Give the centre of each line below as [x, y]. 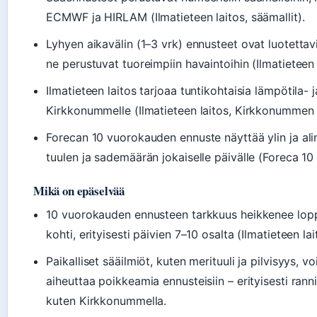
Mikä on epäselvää [79, 191]
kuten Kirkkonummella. [106, 301]
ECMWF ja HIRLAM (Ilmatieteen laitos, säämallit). [175, 17]
